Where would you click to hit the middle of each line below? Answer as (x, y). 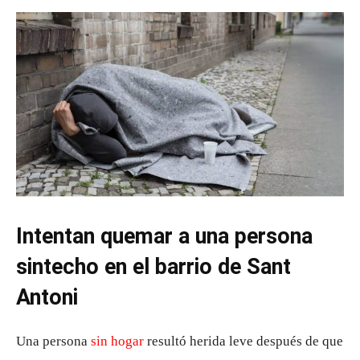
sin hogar (117, 341)
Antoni (47, 297)
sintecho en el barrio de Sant (153, 266)
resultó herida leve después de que (243, 341)
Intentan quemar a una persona (164, 236)
